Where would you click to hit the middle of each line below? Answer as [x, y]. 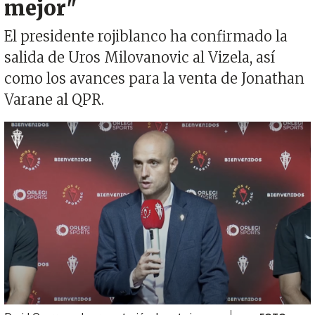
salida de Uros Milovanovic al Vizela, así [140, 58]
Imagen [23, 130]
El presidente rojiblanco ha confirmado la [146, 37]
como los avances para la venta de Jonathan [154, 79]
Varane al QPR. [54, 100]
